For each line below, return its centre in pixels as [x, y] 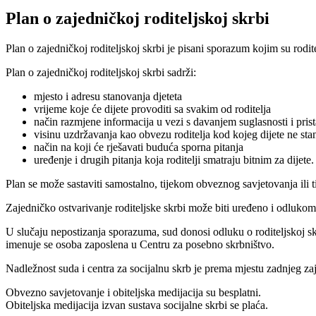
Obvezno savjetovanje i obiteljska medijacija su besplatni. [133, 293]
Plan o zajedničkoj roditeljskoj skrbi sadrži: [101, 73]
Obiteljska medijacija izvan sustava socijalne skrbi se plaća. [137, 305]
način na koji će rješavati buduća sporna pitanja [139, 147]
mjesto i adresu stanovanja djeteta [108, 97]
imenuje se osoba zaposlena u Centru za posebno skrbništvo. [140, 245]
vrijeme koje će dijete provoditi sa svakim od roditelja [152, 109]
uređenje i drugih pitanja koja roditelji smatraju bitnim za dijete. [174, 160]
